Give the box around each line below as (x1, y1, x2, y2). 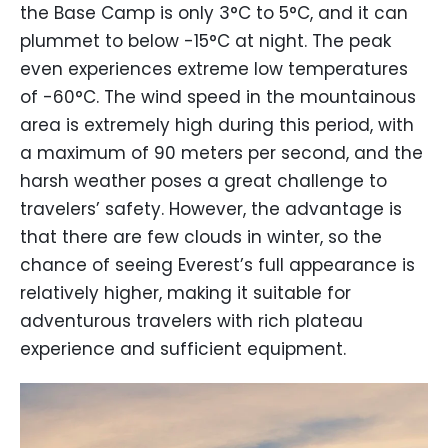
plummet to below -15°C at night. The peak (20, 28, 391, 53)
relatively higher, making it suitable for (20, 280, 351, 305)
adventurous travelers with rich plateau (20, 308, 363, 333)
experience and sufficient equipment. (20, 336, 346, 361)
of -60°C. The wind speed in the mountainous (20, 84, 416, 109)
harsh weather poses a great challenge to (20, 168, 387, 193)
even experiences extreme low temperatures (20, 56, 408, 81)
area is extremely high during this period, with (20, 112, 414, 137)
